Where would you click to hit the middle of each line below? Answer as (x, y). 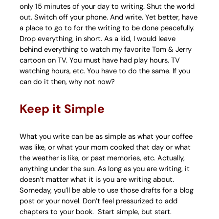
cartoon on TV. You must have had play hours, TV (100, 60)
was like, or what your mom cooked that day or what (105, 147)
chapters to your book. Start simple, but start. (96, 211)
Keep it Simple (62, 109)
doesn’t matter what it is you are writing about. (97, 179)
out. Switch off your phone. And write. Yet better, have (109, 17)
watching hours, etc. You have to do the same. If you (105, 71)
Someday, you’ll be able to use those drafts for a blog (107, 190)
